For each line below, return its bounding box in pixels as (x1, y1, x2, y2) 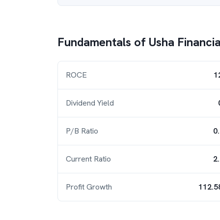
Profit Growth (66, 182, 112, 192)
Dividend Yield (66, 98, 114, 108)
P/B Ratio (66, 126, 98, 136)
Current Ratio (66, 154, 111, 164)
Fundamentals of (57, 34, 149, 50)
